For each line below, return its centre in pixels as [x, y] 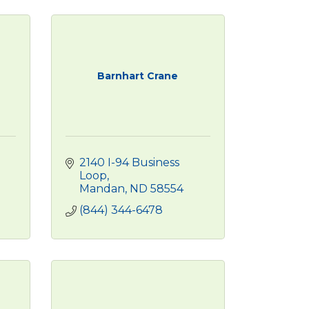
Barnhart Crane [138, 76]
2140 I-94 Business [129, 162]
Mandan [102, 189]
